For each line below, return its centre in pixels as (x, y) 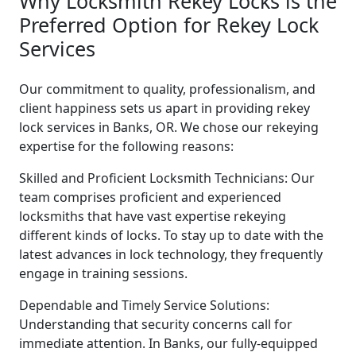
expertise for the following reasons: (126, 146)
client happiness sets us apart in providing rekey (164, 108)
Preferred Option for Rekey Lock (169, 24)
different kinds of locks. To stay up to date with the (171, 235)
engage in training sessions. (103, 273)
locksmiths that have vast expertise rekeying (153, 216)
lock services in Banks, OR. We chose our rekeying (169, 127)
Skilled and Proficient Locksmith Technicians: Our (167, 178)
